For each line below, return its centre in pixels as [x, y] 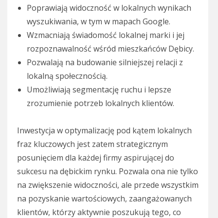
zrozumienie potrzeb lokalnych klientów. [100, 103]
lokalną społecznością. [67, 76]
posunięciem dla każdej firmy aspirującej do [96, 158]
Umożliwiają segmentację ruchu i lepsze [99, 90]
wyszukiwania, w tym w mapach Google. [99, 22]
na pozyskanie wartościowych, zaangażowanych [104, 199]
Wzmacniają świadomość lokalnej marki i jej [106, 35]
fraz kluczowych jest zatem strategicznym [92, 144]
